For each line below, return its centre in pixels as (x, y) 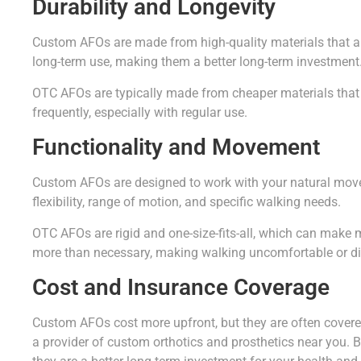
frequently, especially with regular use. (140, 112)
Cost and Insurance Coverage (181, 288)
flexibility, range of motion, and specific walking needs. (187, 202)
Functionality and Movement (176, 147)
